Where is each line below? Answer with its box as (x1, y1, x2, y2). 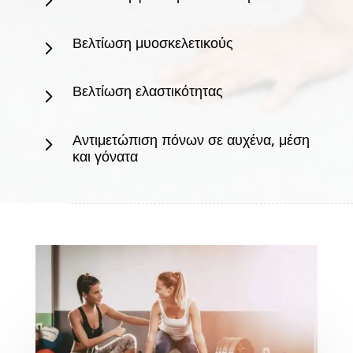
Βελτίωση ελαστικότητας (72, 80, 223, 100)
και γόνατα (72, 146, 138, 165)
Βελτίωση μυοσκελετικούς (72, 32, 233, 52)
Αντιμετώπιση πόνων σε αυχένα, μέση (72, 129, 310, 149)
